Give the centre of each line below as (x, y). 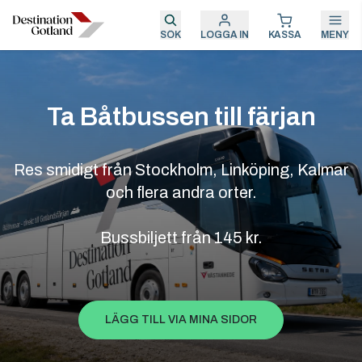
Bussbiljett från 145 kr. (181, 238)
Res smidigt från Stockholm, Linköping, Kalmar (181, 170)
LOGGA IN (225, 34)
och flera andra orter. (181, 192)
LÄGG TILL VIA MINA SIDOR (181, 320)
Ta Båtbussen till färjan (181, 117)
